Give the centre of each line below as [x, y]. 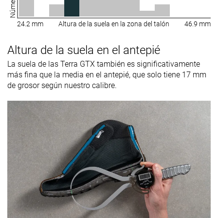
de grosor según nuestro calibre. [62, 85]
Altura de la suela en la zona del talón [114, 24]
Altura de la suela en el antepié [84, 50]
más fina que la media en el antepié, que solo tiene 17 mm [107, 74]
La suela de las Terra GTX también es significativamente [104, 64]
